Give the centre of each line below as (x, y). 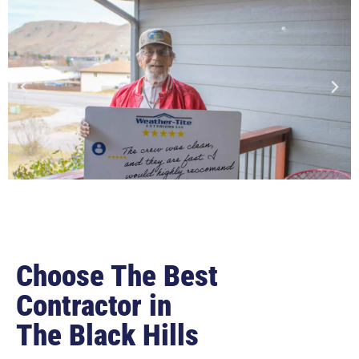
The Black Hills (107, 336)
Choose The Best (117, 276)
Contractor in (94, 306)
